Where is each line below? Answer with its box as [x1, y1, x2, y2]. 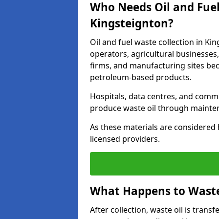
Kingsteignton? [90, 16, 174, 31]
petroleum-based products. [90, 72, 192, 83]
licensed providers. [90, 133, 160, 144]
